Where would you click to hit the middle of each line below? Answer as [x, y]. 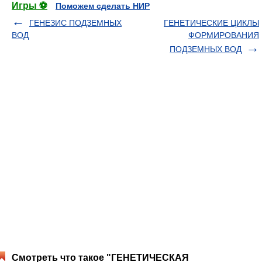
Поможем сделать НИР [103, 6]
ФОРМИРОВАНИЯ [224, 35]
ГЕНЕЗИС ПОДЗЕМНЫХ [75, 23]
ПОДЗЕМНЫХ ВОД [206, 49]
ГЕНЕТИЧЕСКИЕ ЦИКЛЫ [211, 23]
